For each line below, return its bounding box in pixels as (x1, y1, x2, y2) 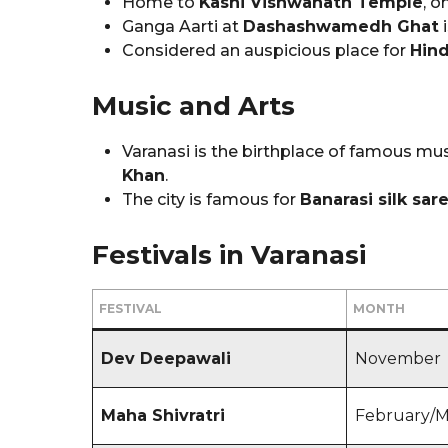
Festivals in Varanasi (92, 238, 366, 271)
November (355, 348, 441, 368)
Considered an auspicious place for (122, 40, 410, 60)
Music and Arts (92, 89, 295, 122)
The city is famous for (122, 189, 300, 209)
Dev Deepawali (101, 348, 231, 368)
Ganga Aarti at (122, 16, 243, 36)
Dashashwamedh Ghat (243, 16, 439, 36)
